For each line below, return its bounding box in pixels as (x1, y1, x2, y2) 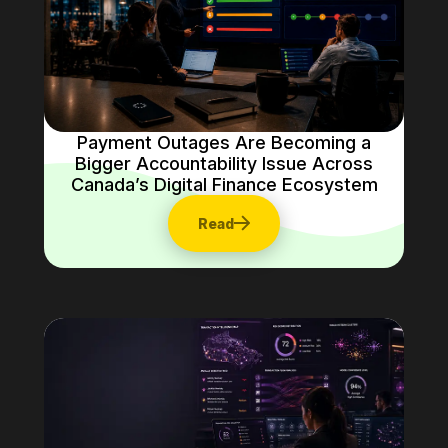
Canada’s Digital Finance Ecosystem (70, 173, 378, 195)
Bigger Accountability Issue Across (75, 152, 373, 174)
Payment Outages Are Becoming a (77, 131, 371, 153)
